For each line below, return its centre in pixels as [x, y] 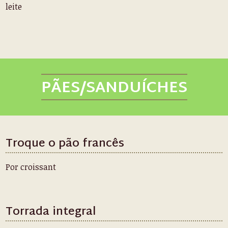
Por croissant [31, 167]
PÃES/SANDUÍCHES [114, 88]
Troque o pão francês [65, 144]
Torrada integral [51, 212]
